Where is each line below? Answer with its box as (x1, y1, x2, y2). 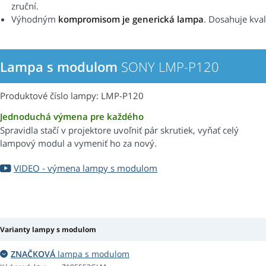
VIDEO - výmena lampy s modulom (14, 162, 157, 175)
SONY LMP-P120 (118, 58, 219, 76)
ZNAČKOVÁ (11, 248, 55, 260)
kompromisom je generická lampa (58, 13, 204, 26)
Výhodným (11, 13, 58, 26)
